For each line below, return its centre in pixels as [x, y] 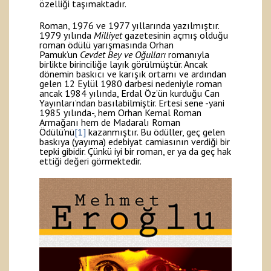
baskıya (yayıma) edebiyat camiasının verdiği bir [135, 142]
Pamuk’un [60, 54]
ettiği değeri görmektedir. [90, 161]
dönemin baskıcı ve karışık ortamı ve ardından [133, 74]
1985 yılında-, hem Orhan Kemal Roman [120, 113]
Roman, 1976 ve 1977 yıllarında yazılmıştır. [129, 25]
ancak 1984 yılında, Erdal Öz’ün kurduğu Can [129, 93]
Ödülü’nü [57, 132]
